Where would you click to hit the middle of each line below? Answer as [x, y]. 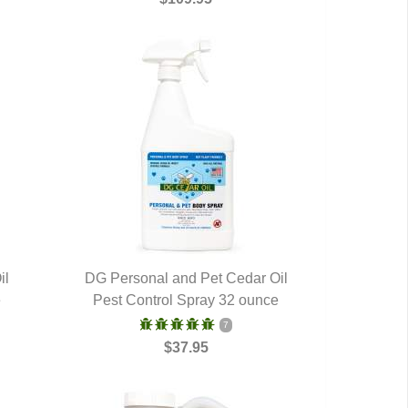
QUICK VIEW [186, 301]
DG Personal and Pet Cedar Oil [186, 278]
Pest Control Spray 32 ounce [186, 300]
